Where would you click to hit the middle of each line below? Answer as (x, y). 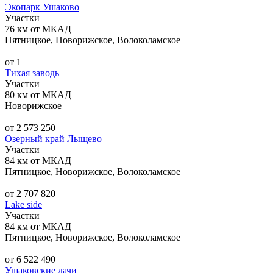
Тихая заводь (32, 73)
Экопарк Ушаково (42, 7)
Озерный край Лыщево (53, 138)
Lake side (23, 204)
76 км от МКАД (38, 29)
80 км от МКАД (38, 94)
